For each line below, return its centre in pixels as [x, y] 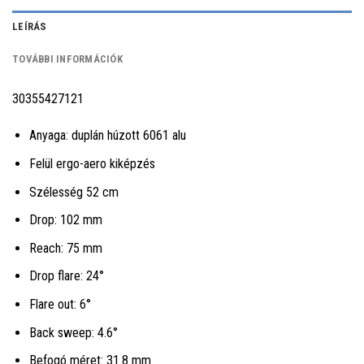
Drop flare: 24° [66, 276]
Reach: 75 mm [65, 248]
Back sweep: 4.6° [73, 332]
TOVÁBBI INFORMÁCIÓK [67, 58]
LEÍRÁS [30, 26]
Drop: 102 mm [65, 220]
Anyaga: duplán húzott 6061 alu [107, 136]
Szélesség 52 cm [74, 192]
